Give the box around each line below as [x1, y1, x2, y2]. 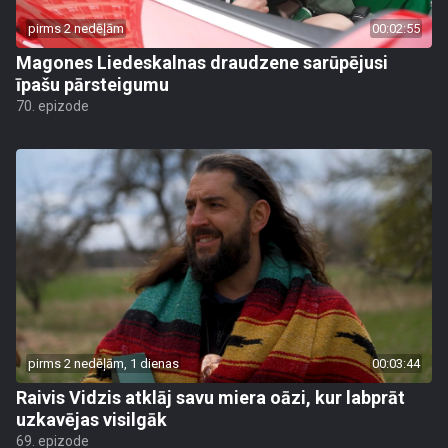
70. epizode [16, 98, 89, 114]
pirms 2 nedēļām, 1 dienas [28, 356, 179, 371]
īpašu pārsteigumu [16, 74, 169, 95]
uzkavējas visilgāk [16, 409, 167, 430]
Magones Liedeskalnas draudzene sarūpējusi [16, 52, 388, 73]
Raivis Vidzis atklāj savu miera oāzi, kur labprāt [16, 387, 405, 408]
